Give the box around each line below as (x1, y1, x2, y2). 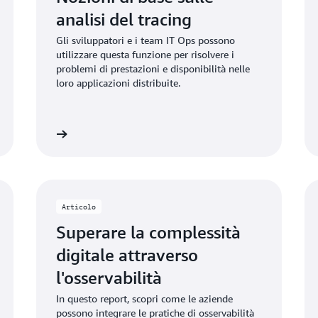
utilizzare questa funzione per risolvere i (55, 48, 234, 60)
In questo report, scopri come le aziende (55, 292, 233, 305)
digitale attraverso (55, 245, 198, 265)
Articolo (61, 202, 96, 211)
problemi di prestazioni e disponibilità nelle (55, 62, 250, 75)
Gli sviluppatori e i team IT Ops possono (55, 34, 235, 46)
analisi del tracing (55, 9, 192, 29)
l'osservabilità (55, 268, 162, 287)
